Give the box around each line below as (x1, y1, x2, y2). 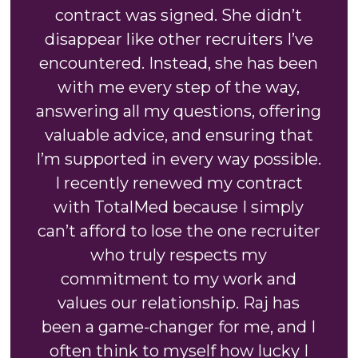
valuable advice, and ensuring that (44, 125, 313, 145)
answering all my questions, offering (36, 101, 322, 121)
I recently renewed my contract (54, 173, 303, 193)
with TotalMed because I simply (54, 197, 304, 217)
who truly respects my (90, 245, 268, 265)
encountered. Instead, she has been (39, 54, 319, 74)
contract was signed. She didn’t (55, 6, 303, 26)
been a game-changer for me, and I (42, 317, 316, 337)
